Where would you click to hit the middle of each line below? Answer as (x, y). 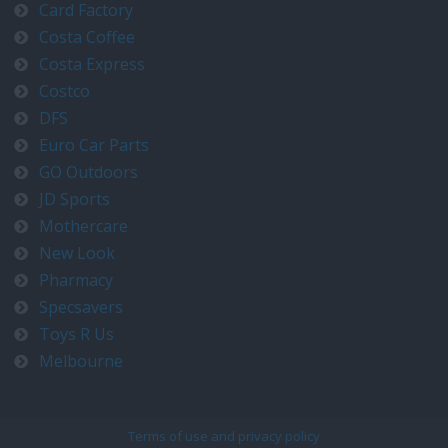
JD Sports (74, 199)
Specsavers (81, 307)
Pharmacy (76, 280)
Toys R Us (76, 334)
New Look (77, 253)
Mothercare (83, 226)
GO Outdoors (88, 172)
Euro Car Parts (94, 145)
